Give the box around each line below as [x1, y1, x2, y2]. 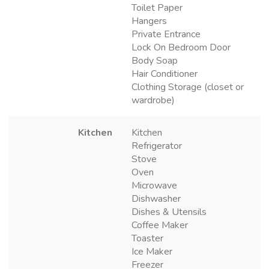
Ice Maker [131, 245, 172, 259]
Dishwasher [131, 192, 181, 206]
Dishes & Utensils [131, 205, 207, 219]
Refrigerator [131, 139, 182, 153]
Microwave [131, 179, 177, 193]
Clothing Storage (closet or [131, 80, 244, 94]
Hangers [131, 14, 167, 28]
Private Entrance [131, 28, 201, 41]
